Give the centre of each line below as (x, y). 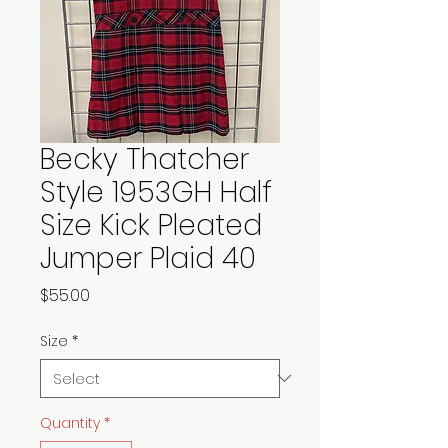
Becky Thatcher (144, 159)
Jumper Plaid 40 (148, 258)
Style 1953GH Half (156, 192)
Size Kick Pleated (151, 225)
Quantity (70, 422)
